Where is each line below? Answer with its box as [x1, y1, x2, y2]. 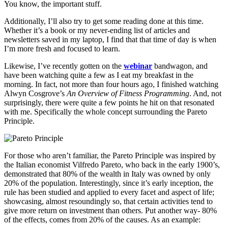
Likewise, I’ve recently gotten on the [4, 62, 124, 71]
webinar [124, 62, 152, 71]
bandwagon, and [152, 62, 208, 71]
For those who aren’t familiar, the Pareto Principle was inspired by [4, 151, 216, 160]
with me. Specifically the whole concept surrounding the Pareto [4, 107, 207, 117]
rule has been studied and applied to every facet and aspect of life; [4, 188, 214, 197]
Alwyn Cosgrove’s [4, 89, 67, 98]
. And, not [189, 89, 221, 98]
